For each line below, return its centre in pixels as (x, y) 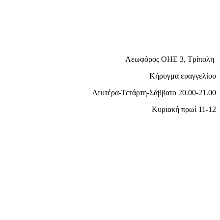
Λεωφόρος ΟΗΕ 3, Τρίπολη (171, 59)
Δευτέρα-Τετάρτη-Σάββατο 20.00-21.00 (154, 93)
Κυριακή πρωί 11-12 (184, 109)
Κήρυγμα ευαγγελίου (183, 76)
